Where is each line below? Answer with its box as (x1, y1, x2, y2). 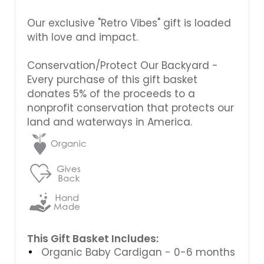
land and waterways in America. (27, 114, 192, 129)
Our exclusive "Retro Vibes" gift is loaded (27, 15, 231, 30)
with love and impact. (27, 29, 138, 44)
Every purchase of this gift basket (27, 72, 197, 87)
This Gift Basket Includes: (27, 231, 159, 246)
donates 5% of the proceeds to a (27, 86, 195, 101)
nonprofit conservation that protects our (27, 100, 234, 115)
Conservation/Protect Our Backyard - (27, 58, 218, 72)
